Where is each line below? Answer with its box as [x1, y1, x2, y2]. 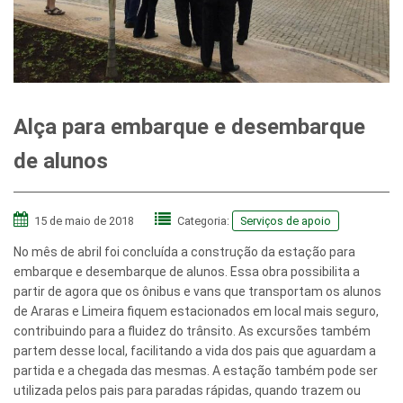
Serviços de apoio [240, 213, 331, 228]
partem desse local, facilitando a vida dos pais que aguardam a [13, 344, 376, 359]
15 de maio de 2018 [31, 213, 137, 228]
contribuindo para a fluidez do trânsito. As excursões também [13, 324, 371, 339]
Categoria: [175, 213, 232, 228]
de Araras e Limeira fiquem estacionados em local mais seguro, [13, 304, 379, 319]
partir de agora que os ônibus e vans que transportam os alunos [13, 284, 381, 300]
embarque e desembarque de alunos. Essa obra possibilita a [13, 264, 360, 280]
